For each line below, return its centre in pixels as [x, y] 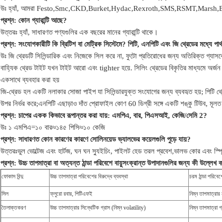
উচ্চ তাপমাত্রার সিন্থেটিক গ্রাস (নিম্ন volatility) [98, 208]
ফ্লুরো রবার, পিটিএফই [71, 194]
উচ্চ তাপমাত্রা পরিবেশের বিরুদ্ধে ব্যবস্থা [89, 177]
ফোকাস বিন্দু [12, 177]
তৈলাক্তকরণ [14, 208]
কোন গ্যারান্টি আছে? [43, 21]
